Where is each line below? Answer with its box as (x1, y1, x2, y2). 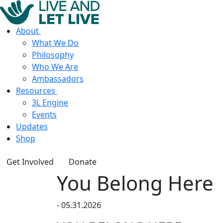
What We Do (32, 37, 79, 48)
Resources (16, 85, 55, 96)
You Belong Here (57, 169, 214, 197)
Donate (69, 156, 97, 167)
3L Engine (32, 97, 68, 108)
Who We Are (32, 61, 78, 72)
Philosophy (32, 49, 74, 60)
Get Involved (6, 156, 54, 167)
